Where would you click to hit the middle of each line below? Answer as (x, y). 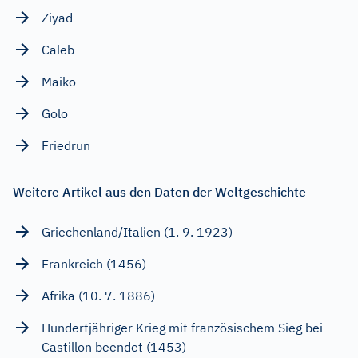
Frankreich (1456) (94, 264)
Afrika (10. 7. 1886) (98, 296)
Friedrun (66, 146)
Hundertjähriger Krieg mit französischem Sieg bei (182, 328)
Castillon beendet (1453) (114, 347)
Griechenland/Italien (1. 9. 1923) (137, 232)
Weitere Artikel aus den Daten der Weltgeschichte (159, 192)
